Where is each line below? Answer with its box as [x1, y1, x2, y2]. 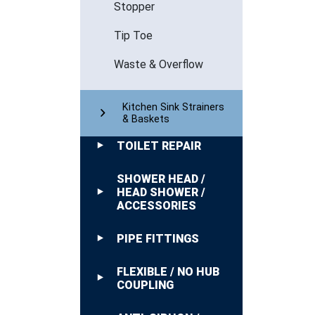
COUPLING [117, 278, 174, 292]
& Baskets [122, 112, 169, 125]
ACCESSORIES [117, 198, 196, 212]
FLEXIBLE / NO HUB [117, 264, 219, 278]
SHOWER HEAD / [117, 172, 205, 186]
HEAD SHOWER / [117, 185, 205, 199]
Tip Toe [114, 28, 153, 42]
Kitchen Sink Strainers [122, 101, 224, 113]
